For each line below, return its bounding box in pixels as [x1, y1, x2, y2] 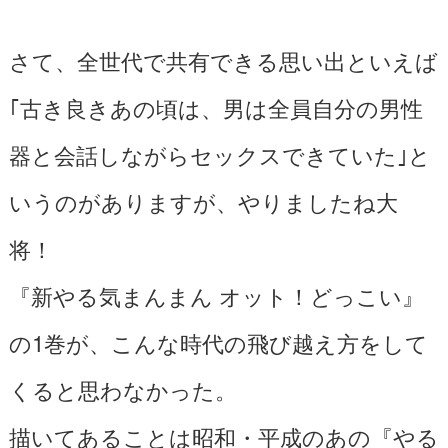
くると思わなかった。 [8, 372, 237, 405]
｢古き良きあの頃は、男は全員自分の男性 [8, 90, 423, 123]
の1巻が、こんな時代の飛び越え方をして [8, 325, 428, 358]
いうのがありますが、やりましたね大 [8, 184, 398, 217]
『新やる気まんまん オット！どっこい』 [8, 278, 424, 311]
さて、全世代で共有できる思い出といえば [8, 43, 438, 76]
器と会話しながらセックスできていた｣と [8, 137, 431, 170]
